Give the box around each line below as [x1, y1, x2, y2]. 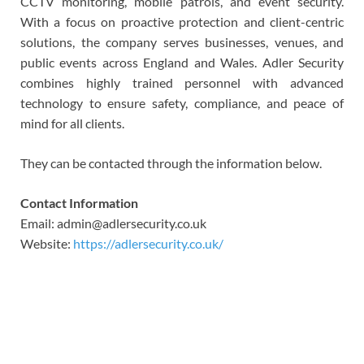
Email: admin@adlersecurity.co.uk [20, 215, 206, 232]
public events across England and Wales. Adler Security [20, 54, 344, 71]
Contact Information [20, 195, 138, 211]
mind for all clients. [20, 115, 124, 132]
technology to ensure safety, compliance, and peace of [20, 95, 344, 111]
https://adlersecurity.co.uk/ [73, 236, 223, 252]
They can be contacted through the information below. [20, 155, 322, 171]
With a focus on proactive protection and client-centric [20, 14, 344, 30]
